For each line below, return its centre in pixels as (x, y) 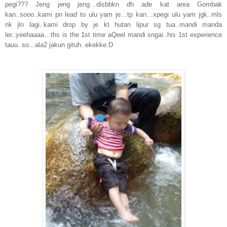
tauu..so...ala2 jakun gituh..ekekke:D (59, 45)
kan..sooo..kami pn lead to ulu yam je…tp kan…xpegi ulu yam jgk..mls (113, 15)
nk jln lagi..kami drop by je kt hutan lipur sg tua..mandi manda (113, 25)
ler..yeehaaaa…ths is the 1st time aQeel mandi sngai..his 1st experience (113, 35)
